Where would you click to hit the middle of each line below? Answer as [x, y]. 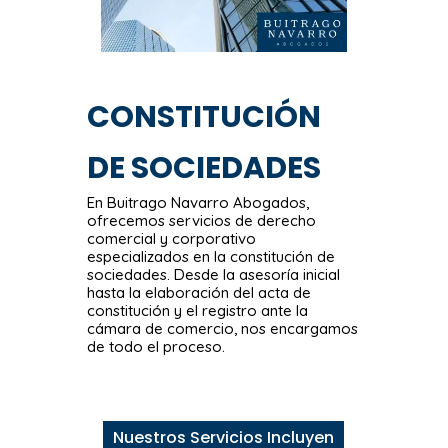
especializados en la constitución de [211, 257]
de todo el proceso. [156, 347]
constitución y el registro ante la [198, 311]
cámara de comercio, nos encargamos [223, 329]
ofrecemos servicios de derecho [202, 221]
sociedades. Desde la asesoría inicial [214, 275]
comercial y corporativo [172, 239]
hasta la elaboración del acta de [199, 293]
